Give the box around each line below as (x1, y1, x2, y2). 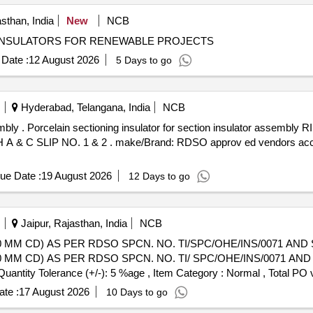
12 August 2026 (28, 54, 99, 66)
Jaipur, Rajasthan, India (17, 217, 127, 229)
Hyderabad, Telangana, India (17, 101, 150, 113)
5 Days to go (115, 54, 172, 66)
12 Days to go (128, 170, 190, 182)
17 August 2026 (18, 286, 89, 298)
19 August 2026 (41, 170, 112, 182)
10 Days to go (105, 286, 168, 298)
